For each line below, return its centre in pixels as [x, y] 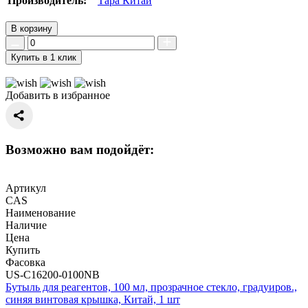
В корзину [36, 28]
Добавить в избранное [58, 95]
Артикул [26, 188]
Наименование [41, 213]
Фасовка [25, 263]
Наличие [26, 225]
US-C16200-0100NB [53, 275]
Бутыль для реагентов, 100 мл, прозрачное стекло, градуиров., [151, 287]
